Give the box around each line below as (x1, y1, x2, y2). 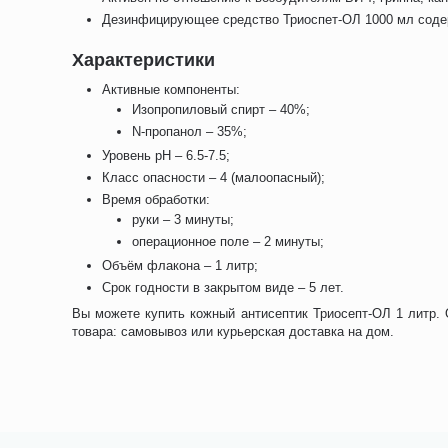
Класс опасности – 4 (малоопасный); (102, 170, 326, 185)
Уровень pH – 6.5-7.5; (102, 148, 231, 163)
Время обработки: (102, 192, 211, 207)
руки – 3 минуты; (132, 212, 235, 227)
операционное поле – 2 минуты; (132, 234, 325, 249)
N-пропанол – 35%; (132, 124, 248, 139)
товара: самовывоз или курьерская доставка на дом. (72, 324, 395, 339)
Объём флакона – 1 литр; (102, 258, 259, 273)
